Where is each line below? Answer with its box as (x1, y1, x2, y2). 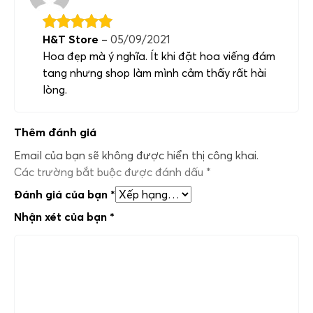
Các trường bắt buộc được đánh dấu (14, 165, 206, 180)
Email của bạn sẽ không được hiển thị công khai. (14, 148, 259, 163)
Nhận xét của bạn (14, 210, 110, 224)
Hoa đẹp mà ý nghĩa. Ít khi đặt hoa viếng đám (43, 48, 275, 63)
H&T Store (43, 31, 101, 46)
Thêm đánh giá (14, 124, 96, 139)
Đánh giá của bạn (14, 187, 110, 202)
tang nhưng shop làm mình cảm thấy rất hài (43, 65, 266, 80)
